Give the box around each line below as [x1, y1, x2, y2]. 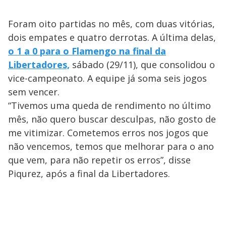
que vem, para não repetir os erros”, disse [8, 154, 191, 166]
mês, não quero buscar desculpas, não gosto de [8, 113, 216, 126]
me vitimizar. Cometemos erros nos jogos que [8, 127, 208, 139]
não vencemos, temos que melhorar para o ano [8, 140, 214, 153]
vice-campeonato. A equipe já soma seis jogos [8, 72, 207, 85]
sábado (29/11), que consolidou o [70, 59, 215, 71]
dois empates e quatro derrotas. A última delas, [8, 31, 216, 44]
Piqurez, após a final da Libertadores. [8, 167, 170, 180]
